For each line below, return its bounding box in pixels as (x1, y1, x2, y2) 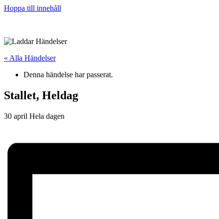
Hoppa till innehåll (4, 4, 61, 12)
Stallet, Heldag (4, 88, 78, 102)
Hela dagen (29, 111, 65, 120)
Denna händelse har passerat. (23, 70, 113, 79)
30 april (4, 111, 29, 120)
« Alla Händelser (4, 54, 56, 62)
